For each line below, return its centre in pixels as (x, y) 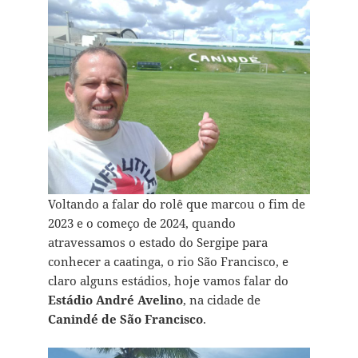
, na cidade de (221, 300)
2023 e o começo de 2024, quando (141, 223)
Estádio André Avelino (115, 300)
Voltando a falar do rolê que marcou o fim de (176, 204)
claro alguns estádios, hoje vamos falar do (168, 281)
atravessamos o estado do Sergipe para (157, 243)
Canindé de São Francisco (125, 319)
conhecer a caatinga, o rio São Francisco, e (168, 262)
